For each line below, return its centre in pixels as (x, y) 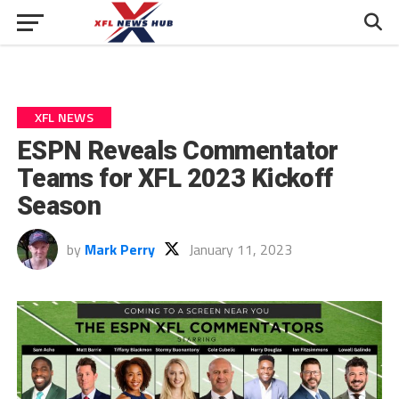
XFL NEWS (64, 118)
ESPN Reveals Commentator (177, 151)
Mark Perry (119, 249)
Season (59, 206)
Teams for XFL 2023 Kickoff (175, 178)
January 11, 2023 (240, 249)
